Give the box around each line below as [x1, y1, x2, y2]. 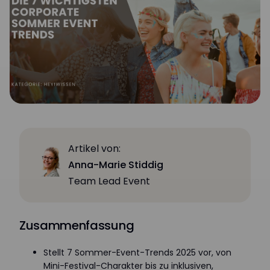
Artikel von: [68, 142, 121, 155]
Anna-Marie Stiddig [68, 158, 163, 172]
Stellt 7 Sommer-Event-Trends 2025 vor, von [43, 246, 231, 259]
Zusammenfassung [19, 217, 134, 234]
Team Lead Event [68, 174, 150, 188]
